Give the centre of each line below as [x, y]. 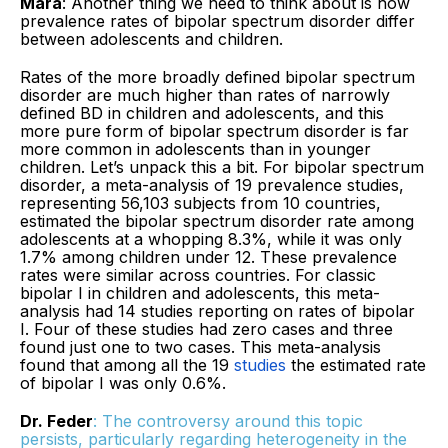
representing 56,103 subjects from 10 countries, [200, 202]
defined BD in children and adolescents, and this [202, 112]
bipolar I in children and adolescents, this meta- [200, 292]
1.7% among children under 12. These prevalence [208, 256]
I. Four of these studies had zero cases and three [206, 328]
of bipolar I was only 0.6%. [125, 382]
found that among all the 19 [127, 364]
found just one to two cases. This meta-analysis [200, 346]
